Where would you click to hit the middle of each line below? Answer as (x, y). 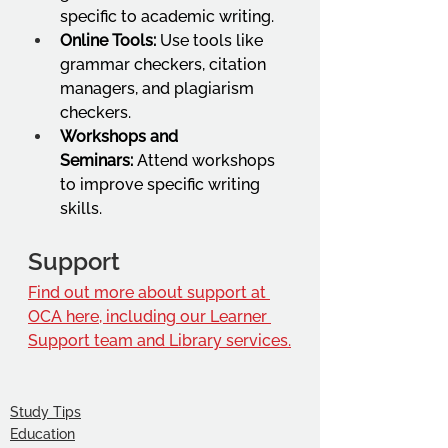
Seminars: (96, 160)
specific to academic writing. (167, 16)
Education (42, 433)
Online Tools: (108, 40)
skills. (81, 208)
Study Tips (45, 411)
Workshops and (121, 136)
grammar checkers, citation (165, 64)
